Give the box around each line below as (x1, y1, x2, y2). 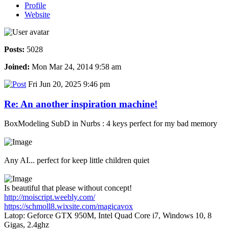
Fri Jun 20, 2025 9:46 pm (26, 80, 110, 88)
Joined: (4, 62, 30, 71)
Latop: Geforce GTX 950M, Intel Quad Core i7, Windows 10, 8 (4, 211, 212, 220)
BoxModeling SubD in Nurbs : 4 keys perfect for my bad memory (4, 119, 217, 128)
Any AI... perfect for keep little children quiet (4, 156, 149, 165)
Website (25, 10, 50, 19)
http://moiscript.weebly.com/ (4, 193, 95, 202)
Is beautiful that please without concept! (4, 184, 132, 193)
